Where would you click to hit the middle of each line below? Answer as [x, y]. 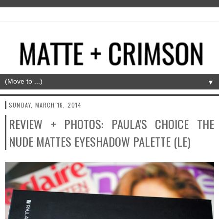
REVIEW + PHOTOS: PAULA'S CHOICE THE [111, 124]
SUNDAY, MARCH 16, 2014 [45, 105]
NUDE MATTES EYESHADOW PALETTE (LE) [100, 142]
